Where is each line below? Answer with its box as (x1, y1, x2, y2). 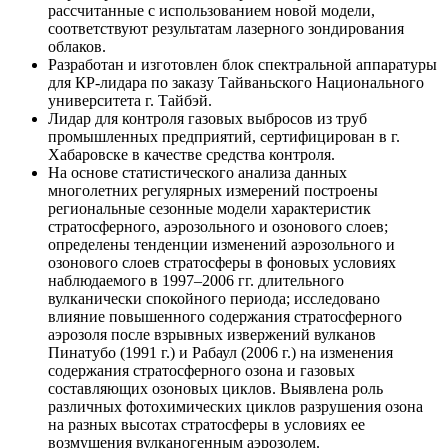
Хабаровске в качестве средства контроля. (48, 145, 335, 163)
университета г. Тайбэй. (48, 91, 212, 109)
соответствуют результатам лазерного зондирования (48, 19, 404, 37)
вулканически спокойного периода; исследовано (48, 289, 380, 307)
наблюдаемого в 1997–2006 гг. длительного (48, 271, 344, 289)
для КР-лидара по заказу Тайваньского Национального (48, 73, 424, 91)
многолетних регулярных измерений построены (48, 181, 378, 199)
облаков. (48, 37, 106, 55)
